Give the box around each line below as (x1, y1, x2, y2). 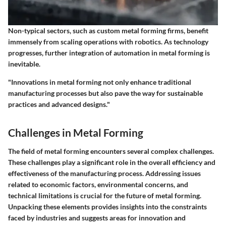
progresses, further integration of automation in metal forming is (8, 48, 210, 57)
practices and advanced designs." (8, 99, 110, 108)
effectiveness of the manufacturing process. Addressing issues (8, 169, 201, 178)
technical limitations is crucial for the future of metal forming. (8, 191, 201, 200)
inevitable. (8, 59, 40, 68)
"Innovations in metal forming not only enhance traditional (8, 77, 191, 86)
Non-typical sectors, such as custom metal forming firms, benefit (8, 26, 208, 35)
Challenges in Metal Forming (8, 126, 143, 139)
